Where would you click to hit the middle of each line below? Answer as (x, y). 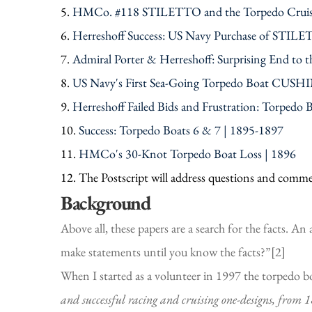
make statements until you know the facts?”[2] (173, 251)
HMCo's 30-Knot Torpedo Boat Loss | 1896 (187, 153)
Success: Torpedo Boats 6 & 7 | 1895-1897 (181, 130)
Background (105, 202)
